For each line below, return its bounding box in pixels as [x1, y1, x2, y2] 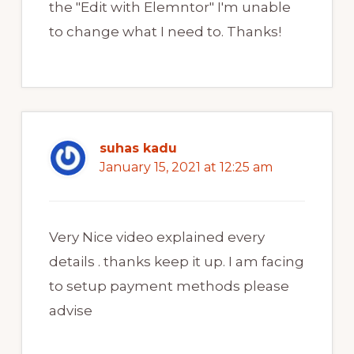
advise [48, 303, 92, 319]
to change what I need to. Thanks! [48, 24, 281, 40]
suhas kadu [99, 141, 177, 156]
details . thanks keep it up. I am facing [48, 254, 304, 270]
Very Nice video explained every [48, 229, 265, 246]
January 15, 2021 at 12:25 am [99, 160, 273, 175]
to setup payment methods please [48, 278, 289, 295]
